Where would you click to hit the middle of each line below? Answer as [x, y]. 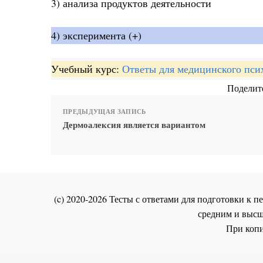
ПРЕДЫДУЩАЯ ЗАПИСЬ [104, 112]
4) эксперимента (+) [96, 35]
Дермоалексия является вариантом [134, 125]
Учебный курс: [87, 69]
